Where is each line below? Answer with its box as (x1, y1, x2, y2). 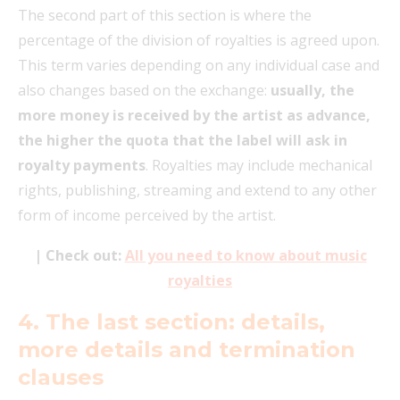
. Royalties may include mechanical (146, 154, 372, 175)
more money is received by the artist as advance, (18, 104, 371, 125)
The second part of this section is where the (18, 4, 312, 25)
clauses (18, 363, 104, 390)
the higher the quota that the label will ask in (18, 129, 347, 150)
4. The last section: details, (18, 308, 325, 335)
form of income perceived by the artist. (18, 204, 276, 225)
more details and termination (18, 336, 355, 362)
